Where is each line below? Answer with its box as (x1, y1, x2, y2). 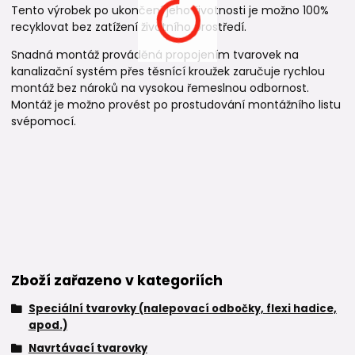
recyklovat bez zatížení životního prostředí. (11, 19, 246, 36)
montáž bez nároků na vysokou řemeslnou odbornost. (11, 80, 309, 97)
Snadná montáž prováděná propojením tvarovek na (11, 47, 299, 63)
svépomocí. (11, 113, 76, 130)
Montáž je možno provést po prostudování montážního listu (11, 97, 341, 113)
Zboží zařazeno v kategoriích (11, 270, 223, 290)
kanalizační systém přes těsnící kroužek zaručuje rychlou (11, 63, 325, 80)
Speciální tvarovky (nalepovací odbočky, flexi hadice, (28, 300, 337, 316)
